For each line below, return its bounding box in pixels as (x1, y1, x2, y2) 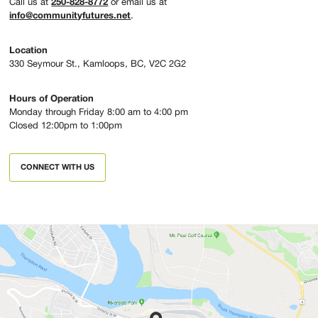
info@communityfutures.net (9, 9, 131, 21)
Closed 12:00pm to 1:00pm (9, 119, 123, 131)
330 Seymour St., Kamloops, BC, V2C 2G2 (9, 57, 187, 69)
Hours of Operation (9, 92, 94, 104)
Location (9, 43, 48, 55)
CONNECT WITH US (21, 161, 95, 171)
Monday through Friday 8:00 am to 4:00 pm (9, 106, 189, 117)
